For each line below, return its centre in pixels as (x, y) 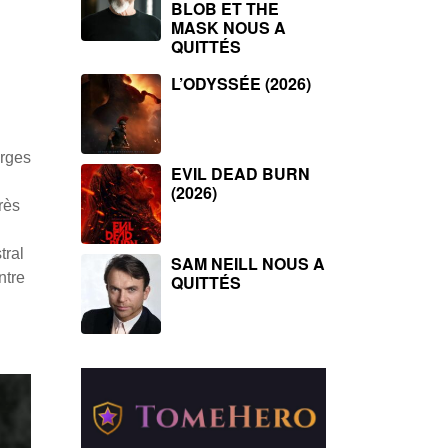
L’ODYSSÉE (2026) (241, 83)
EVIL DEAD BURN (240, 173)
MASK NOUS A (228, 27)
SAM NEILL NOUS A (248, 263)
